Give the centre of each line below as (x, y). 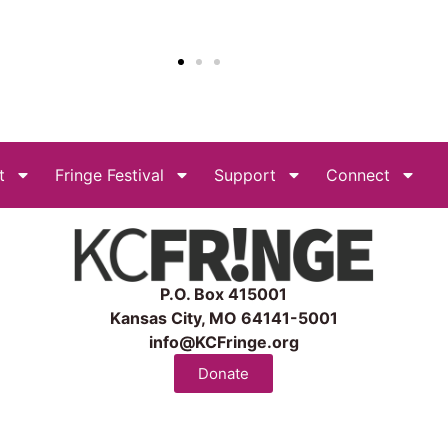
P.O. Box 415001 (224, 293)
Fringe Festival (109, 175)
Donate (224, 373)
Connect (358, 175)
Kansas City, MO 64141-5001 (223, 317)
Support (245, 175)
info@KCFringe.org (223, 341)
